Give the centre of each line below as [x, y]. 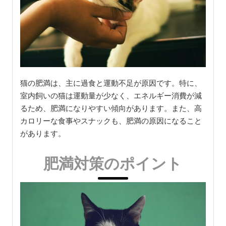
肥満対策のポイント [113, 163]
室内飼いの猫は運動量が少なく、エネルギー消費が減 [111, 96]
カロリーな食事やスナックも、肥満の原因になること [111, 121]
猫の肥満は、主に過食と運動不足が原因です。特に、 [111, 83]
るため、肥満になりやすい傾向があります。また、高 [111, 108]
